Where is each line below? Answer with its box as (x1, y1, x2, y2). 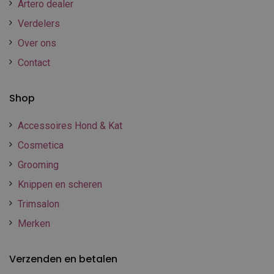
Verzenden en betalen (9, 251, 117, 266)
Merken (18, 217, 50, 229)
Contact (18, 56, 50, 68)
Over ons (18, 37, 56, 49)
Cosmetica (18, 139, 64, 151)
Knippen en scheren (18, 178, 102, 190)
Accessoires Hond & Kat (18, 119, 122, 131)
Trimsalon (18, 198, 59, 210)
